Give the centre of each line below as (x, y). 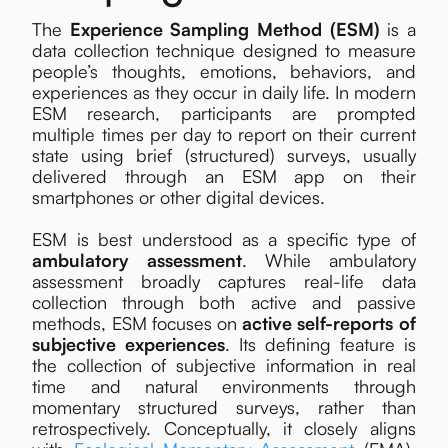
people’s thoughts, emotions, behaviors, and (224, 71)
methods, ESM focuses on (137, 323)
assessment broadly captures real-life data (224, 281)
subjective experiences (129, 344)
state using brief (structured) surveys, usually (224, 155)
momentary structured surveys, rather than (224, 407)
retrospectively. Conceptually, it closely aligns (224, 428)
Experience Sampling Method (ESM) (224, 29)
